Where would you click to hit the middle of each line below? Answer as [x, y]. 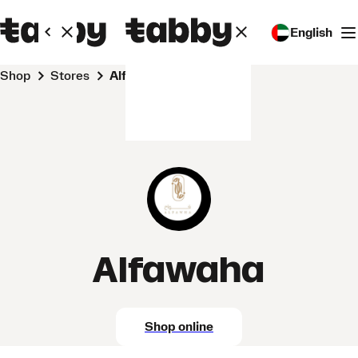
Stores [74, 76]
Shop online [179, 327]
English [311, 32]
